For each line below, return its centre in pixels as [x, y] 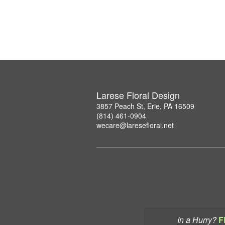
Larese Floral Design [138, 95]
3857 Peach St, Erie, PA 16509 [145, 106]
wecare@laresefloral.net [135, 125]
